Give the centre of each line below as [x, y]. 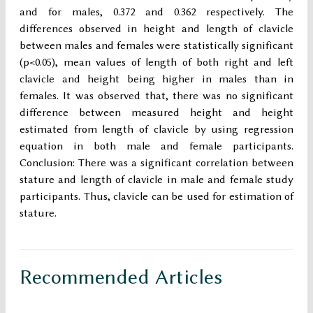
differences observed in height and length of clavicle [156, 29]
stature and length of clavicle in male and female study [156, 180]
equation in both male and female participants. [156, 146]
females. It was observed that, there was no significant [156, 96]
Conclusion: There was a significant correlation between [156, 163]
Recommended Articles [121, 277]
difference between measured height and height [156, 113]
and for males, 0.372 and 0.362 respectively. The [156, 12]
